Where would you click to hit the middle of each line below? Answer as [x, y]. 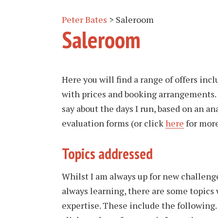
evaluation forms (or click [114, 123]
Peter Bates [84, 19]
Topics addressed [107, 154]
